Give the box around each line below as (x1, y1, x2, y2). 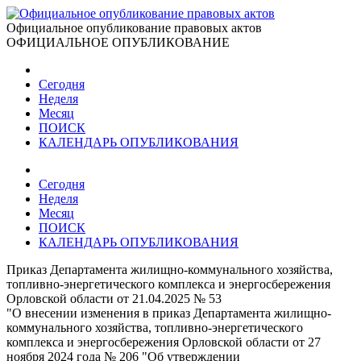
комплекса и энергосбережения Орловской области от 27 (6, 335, 321, 349)
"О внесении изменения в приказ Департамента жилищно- (6, 306, 331, 320)
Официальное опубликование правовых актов (6, 21, 262, 35)
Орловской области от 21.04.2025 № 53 (6, 292, 222, 305)
